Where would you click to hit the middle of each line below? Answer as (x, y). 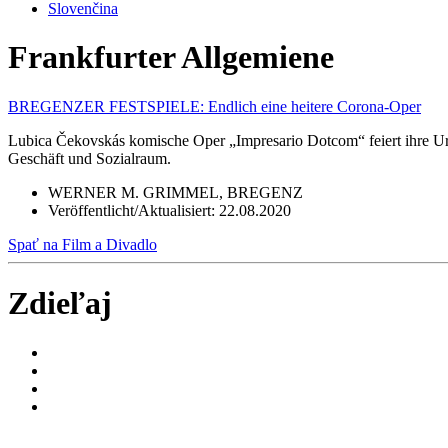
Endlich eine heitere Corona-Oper (314, 106)
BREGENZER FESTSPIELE (104, 106)
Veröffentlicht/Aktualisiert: (133, 210)
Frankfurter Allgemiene (171, 57)
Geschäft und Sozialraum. (89, 158)
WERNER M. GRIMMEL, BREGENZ (175, 192)
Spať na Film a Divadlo (82, 244)
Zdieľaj (60, 303)
